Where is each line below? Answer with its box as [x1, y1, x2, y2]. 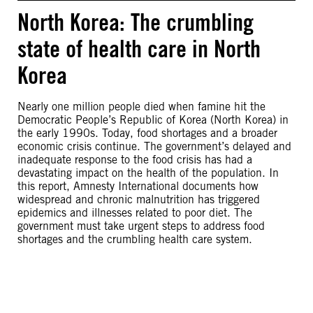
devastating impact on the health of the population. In [17, 166, 279, 180]
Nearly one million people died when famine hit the [17, 100, 265, 113]
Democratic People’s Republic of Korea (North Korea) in [17, 113, 289, 126]
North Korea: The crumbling [17, 8, 254, 36]
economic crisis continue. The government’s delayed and [17, 140, 291, 153]
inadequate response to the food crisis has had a [17, 153, 252, 166]
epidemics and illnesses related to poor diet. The [17, 206, 252, 219]
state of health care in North [17, 34, 261, 63]
